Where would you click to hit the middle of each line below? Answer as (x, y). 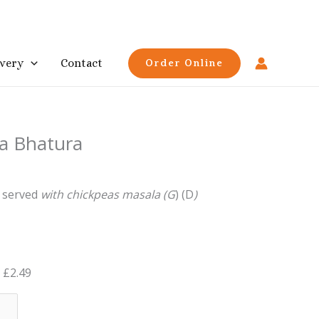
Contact (82, 63)
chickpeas (94, 194)
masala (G (148, 194)
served (21, 194)
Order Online (184, 63)
